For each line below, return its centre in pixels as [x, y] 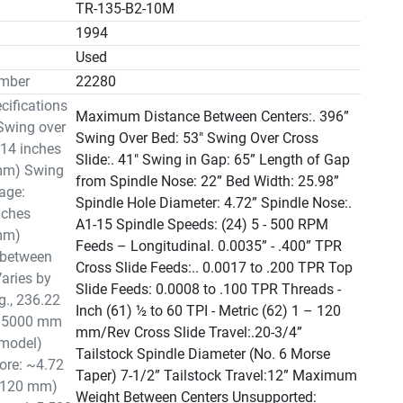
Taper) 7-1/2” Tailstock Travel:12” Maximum [216, 376]
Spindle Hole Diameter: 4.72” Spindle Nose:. [213, 203]
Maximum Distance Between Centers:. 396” [212, 116]
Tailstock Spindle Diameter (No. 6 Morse [202, 354]
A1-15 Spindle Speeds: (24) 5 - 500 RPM [201, 224]
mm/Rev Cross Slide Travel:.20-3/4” [188, 332]
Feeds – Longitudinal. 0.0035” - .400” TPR [208, 246]
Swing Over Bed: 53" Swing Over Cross [197, 138]
